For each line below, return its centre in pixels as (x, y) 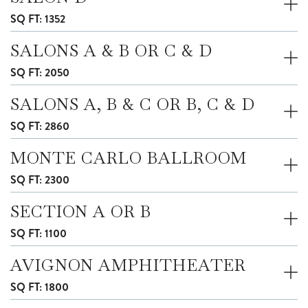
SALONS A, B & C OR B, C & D (133, 104)
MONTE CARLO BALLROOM (129, 157)
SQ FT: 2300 (40, 179)
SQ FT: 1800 (40, 287)
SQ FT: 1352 (38, 19)
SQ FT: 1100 (38, 233)
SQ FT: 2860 (40, 126)
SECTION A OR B (81, 211)
